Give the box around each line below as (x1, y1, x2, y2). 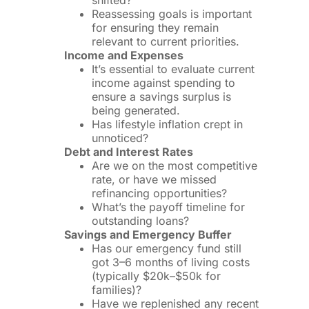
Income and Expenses (63, 48, 183, 63)
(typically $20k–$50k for (91, 269, 221, 283)
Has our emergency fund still (91, 241, 241, 256)
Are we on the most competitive (91, 159, 257, 173)
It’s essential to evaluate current (91, 62, 255, 77)
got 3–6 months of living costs (91, 255, 250, 270)
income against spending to (91, 76, 235, 90)
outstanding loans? (91, 214, 189, 228)
